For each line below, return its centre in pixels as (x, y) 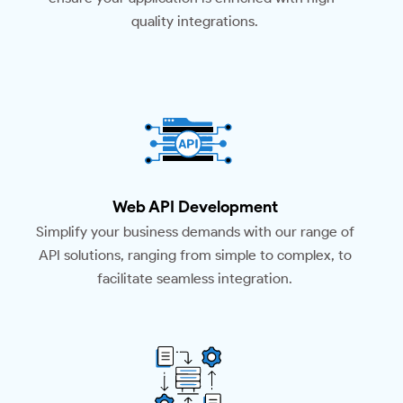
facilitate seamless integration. (195, 279)
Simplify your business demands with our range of (195, 232)
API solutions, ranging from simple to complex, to (195, 255)
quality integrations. (195, 22)
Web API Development (195, 207)
